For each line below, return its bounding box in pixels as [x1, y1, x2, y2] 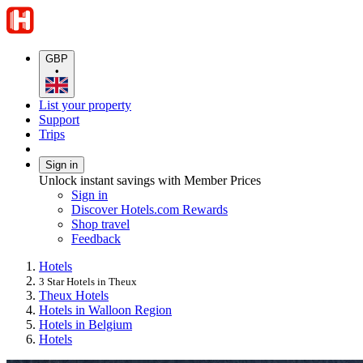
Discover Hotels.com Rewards [71, 202, 228, 216]
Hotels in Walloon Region [39, 302, 172, 317]
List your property [39, 97, 131, 112]
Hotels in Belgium [39, 317, 132, 331]
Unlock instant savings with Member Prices [39, 173, 261, 187]
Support [39, 112, 79, 126]
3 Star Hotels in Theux [39, 275, 137, 288]
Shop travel [71, 216, 130, 231]
